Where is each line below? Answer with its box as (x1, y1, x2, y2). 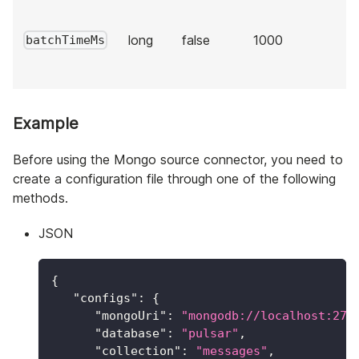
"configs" (73, 290, 138, 305)
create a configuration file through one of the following (13, 170, 336, 187)
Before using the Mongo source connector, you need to (13, 151, 343, 167)
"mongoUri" (95, 308, 167, 323)
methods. (13, 189, 68, 206)
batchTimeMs (26, 33, 106, 48)
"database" (95, 325, 167, 341)
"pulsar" (181, 325, 239, 341)
